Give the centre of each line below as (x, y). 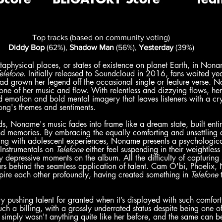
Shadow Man (91, 47)
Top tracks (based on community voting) (101, 37)
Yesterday (156, 47)
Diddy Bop (26, 47)
